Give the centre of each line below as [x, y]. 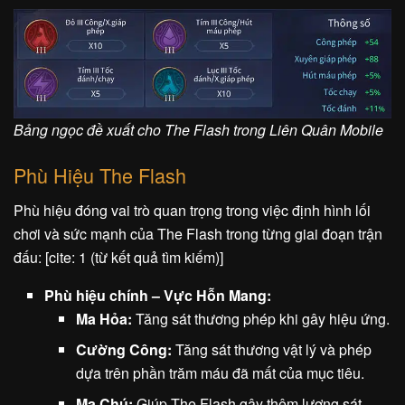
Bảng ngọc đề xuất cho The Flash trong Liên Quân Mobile [198, 130]
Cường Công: [123, 349]
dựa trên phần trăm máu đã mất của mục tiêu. [220, 372]
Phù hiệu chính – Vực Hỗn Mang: [158, 295]
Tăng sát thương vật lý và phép [271, 349]
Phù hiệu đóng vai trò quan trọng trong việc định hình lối [192, 210]
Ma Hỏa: [104, 318]
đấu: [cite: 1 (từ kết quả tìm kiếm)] [118, 257]
